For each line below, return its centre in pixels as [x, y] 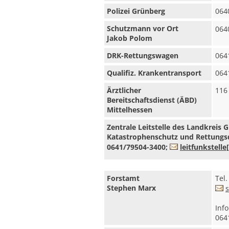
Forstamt [125, 178]
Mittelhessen [130, 110]
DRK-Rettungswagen [143, 55]
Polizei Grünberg [136, 11]
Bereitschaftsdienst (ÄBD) [152, 100]
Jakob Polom [130, 38]
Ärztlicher [124, 90]
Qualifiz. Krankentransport [154, 73]
